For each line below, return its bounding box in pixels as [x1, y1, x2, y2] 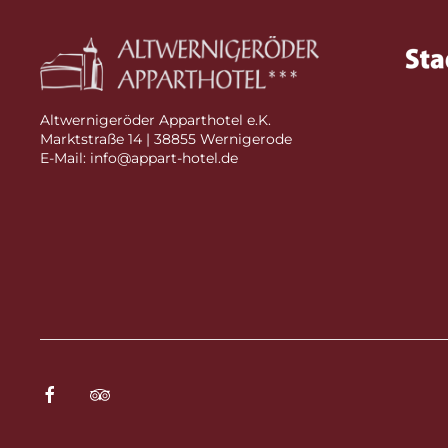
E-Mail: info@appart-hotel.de [40, 149, 238, 167]
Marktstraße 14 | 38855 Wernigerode [40, 130, 292, 148]
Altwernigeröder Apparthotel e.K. [40, 111, 271, 129]
